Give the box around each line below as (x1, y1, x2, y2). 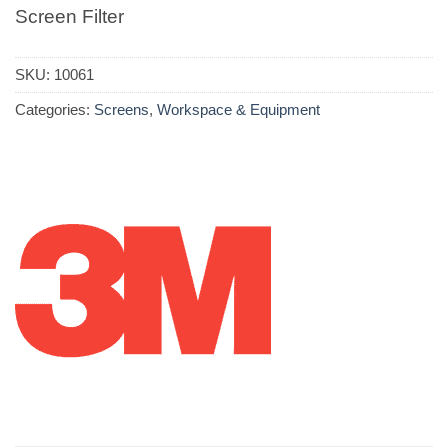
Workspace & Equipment (157, 100, 320, 118)
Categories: (15, 100, 94, 118)
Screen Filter (15, 5, 124, 27)
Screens (94, 100, 149, 118)
